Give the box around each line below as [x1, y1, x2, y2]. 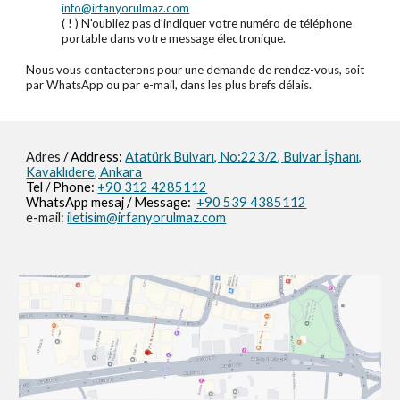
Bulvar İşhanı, [283, 149, 362, 164]
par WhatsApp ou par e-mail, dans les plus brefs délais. [26, 77, 312, 92]
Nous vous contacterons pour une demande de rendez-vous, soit [26, 62, 365, 77]
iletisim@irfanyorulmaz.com [67, 210, 227, 225]
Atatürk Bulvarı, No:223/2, [125, 149, 284, 164]
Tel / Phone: [26, 179, 96, 195]
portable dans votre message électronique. [62, 30, 287, 46]
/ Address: [63, 149, 123, 164]
